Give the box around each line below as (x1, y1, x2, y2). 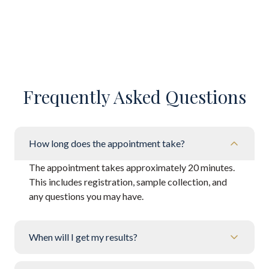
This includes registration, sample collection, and (29, 176, 227, 187)
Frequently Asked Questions (23, 85, 246, 109)
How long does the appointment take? (29, 138, 185, 149)
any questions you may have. (29, 190, 144, 202)
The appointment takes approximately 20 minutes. (29, 162, 235, 173)
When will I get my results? (29, 231, 138, 243)
